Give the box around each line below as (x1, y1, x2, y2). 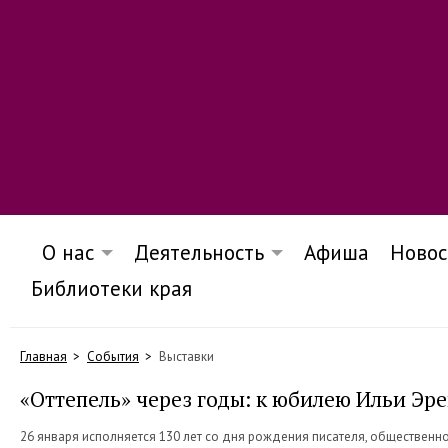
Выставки (159, 348, 214, 365)
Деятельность (134, 239, 264, 266)
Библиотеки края (31, 275, 192, 302)
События (87, 348, 139, 365)
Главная (20, 348, 67, 365)
